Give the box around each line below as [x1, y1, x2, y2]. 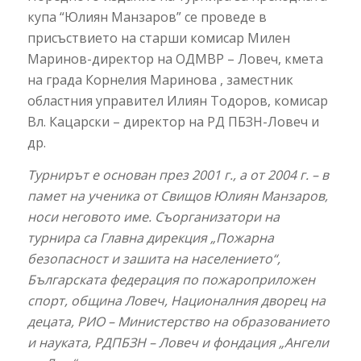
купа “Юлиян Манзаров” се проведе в [27, 8, 267, 27]
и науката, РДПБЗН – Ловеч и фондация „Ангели [27, 333, 329, 351]
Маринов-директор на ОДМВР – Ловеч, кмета [27, 50, 323, 68]
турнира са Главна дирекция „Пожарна [27, 228, 274, 247]
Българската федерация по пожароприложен [27, 270, 315, 288]
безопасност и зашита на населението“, [27, 249, 280, 268]
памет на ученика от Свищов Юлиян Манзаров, [27, 186, 328, 205]
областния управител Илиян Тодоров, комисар [27, 92, 328, 110]
